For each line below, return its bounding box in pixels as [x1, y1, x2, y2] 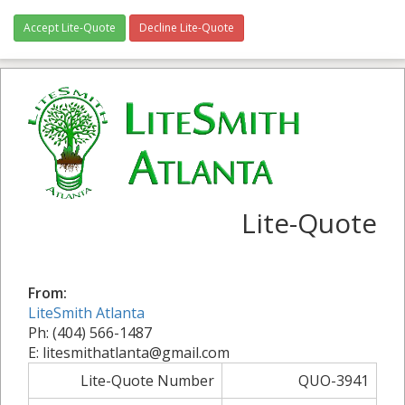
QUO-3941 [298, 371, 369, 391]
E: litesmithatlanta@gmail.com [28, 343, 230, 363]
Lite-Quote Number [80, 371, 214, 391]
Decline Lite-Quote [139, 20, 234, 35]
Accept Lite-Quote [24, 20, 116, 35]
